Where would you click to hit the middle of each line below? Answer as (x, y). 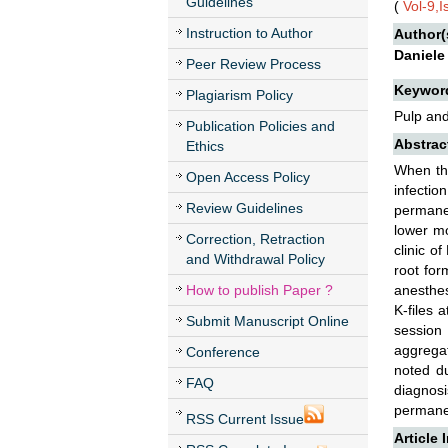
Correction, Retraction (255, 239)
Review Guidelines (244, 208)
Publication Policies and (260, 126)
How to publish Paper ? (259, 290)
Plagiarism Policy (239, 95)
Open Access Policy (248, 177)
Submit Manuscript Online (267, 321)
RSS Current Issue (245, 419)
